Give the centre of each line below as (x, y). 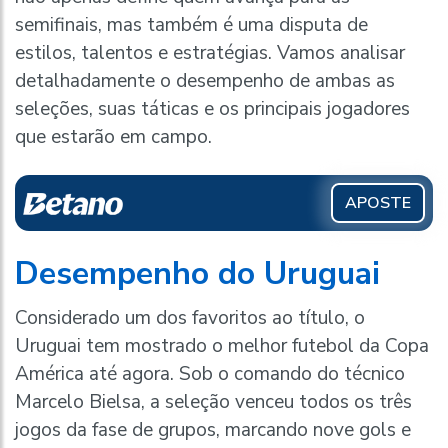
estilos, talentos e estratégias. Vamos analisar (210, 53)
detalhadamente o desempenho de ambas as (205, 81)
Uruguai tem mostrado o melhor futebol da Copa (222, 346)
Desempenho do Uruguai (197, 274)
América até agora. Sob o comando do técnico (210, 374)
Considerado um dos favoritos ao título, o (190, 318)
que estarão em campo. (113, 137)
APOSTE (378, 203)
